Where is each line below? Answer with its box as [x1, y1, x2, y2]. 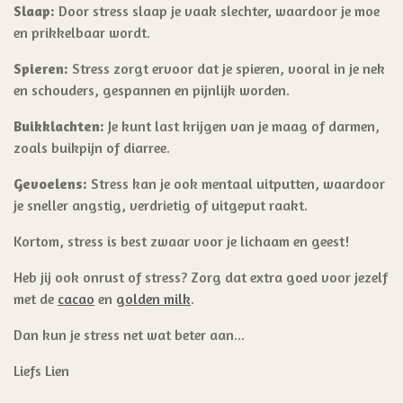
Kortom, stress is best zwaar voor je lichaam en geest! [13, 231, 349, 250]
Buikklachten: [13, 116, 104, 135]
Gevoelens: [13, 174, 87, 193]
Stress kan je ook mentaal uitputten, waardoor [87, 174, 385, 193]
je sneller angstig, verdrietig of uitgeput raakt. [13, 195, 308, 214]
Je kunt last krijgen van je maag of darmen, [104, 116, 380, 135]
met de [13, 289, 58, 308]
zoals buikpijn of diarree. [13, 138, 170, 157]
